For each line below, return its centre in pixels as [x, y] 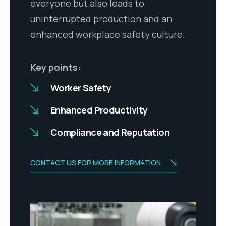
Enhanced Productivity [99, 110]
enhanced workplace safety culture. [108, 35]
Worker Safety [81, 88]
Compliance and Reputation [110, 132]
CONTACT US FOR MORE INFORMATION [96, 162]
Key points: [55, 67]
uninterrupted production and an [101, 19]
